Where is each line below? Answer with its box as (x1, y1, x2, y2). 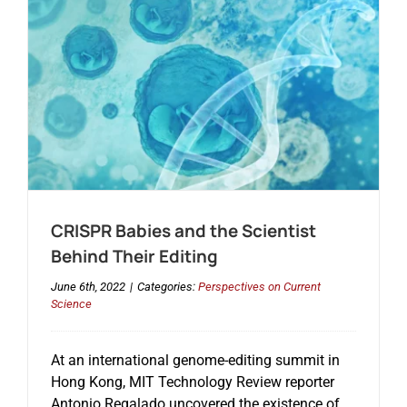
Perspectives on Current (197, 279, 321, 293)
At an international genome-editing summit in (50, 351, 340, 369)
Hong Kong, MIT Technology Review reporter (50, 372, 334, 391)
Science (50, 296, 92, 311)
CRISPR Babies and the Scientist (50, 218, 316, 243)
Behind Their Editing (50, 243, 218, 268)
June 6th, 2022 (50, 279, 125, 293)
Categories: (136, 279, 198, 293)
